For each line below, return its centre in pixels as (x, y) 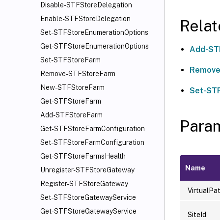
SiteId (197, 214)
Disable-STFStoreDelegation (86, 5)
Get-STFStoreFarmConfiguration (93, 129)
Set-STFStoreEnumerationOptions (94, 32)
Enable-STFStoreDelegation (85, 19)
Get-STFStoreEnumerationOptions (95, 46)
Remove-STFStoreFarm (78, 74)
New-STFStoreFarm (72, 87)
